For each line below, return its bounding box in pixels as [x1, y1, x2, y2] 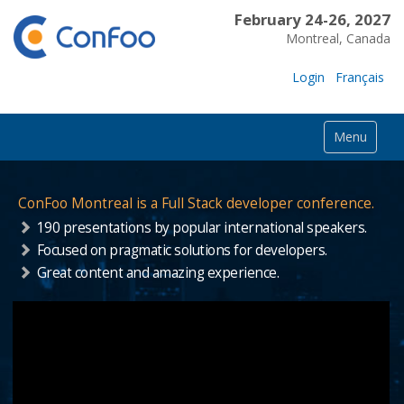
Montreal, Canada [285, 30, 390, 47]
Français [335, 68, 384, 86]
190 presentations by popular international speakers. [36, 217, 367, 237]
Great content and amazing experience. [36, 262, 280, 282]
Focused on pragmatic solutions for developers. [36, 240, 327, 260]
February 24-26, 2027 [234, 9, 390, 30]
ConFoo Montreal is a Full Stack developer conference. [18, 193, 374, 213]
